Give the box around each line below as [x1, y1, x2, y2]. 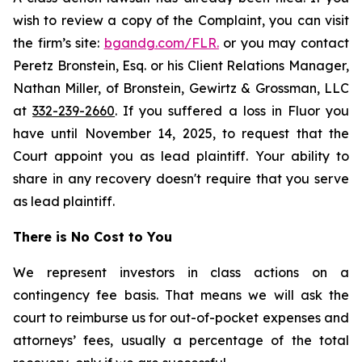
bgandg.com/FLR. [103, 35, 219, 51]
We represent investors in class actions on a [13, 264, 349, 280]
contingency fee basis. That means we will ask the [13, 287, 349, 303]
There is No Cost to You [13, 229, 172, 245]
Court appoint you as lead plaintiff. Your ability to [13, 148, 349, 164]
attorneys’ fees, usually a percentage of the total [13, 332, 349, 348]
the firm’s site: [13, 35, 104, 51]
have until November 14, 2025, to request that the [13, 125, 349, 141]
